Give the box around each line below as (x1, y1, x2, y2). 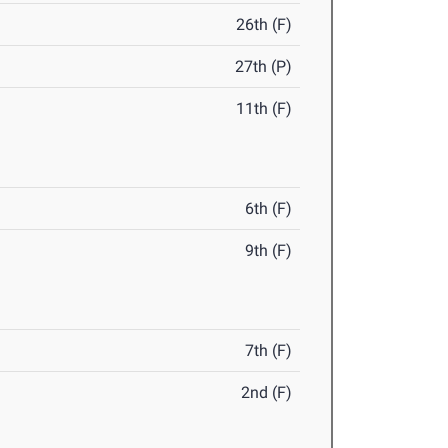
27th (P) (235, 57, 293, 77)
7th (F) (245, 341, 293, 361)
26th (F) (236, 15, 293, 35)
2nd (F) (241, 383, 293, 403)
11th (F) (236, 99, 293, 119)
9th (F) (245, 241, 293, 261)
